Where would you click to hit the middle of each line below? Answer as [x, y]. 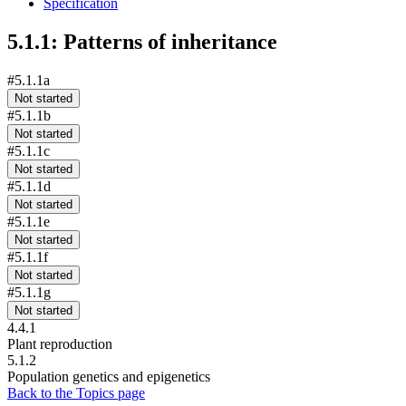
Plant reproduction [60, 343]
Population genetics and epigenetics [109, 376]
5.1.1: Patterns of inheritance [142, 41]
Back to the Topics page [76, 392]
